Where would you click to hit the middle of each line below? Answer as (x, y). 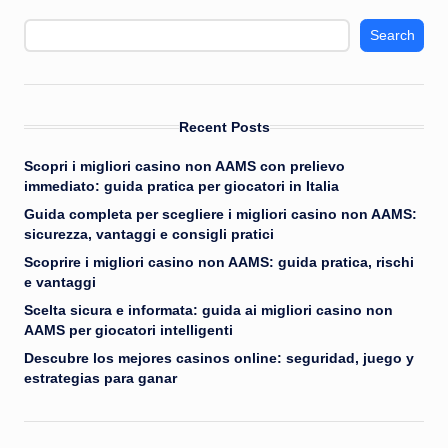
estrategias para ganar (100, 379)
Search (392, 35)
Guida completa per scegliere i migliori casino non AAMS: (220, 215)
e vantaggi (60, 283)
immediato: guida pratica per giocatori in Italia (181, 187)
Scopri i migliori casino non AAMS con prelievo (184, 167)
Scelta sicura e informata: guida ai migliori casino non (208, 311)
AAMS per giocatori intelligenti (128, 331)
